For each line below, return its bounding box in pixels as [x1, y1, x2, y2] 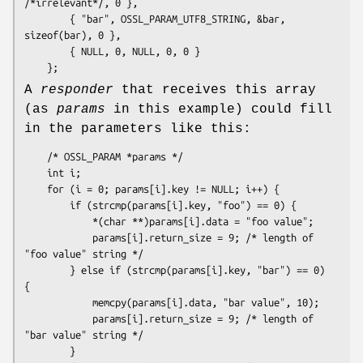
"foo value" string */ [24, 247, 143, 259]
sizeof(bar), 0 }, [24, 28, 121, 41]
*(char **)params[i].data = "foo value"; [24, 215, 92, 227]
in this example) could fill [105, 101, 332, 117]
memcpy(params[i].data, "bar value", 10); [24, 296, 92, 308]
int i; [24, 166, 47, 178]
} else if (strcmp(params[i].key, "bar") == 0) [24, 263, 70, 275]
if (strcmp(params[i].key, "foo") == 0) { [24, 199, 70, 211]
